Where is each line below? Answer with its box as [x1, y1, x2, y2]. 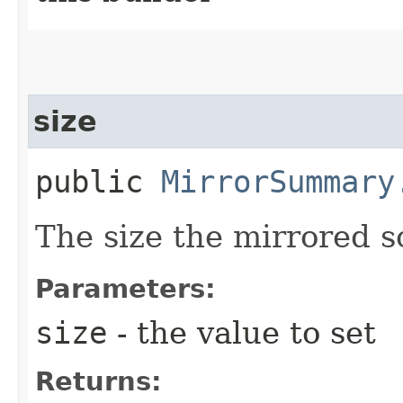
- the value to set [107, 314, 376, 351]
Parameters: [35, 273, 216, 304]
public [35, 163, 161, 200]
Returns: [35, 365, 162, 397]
